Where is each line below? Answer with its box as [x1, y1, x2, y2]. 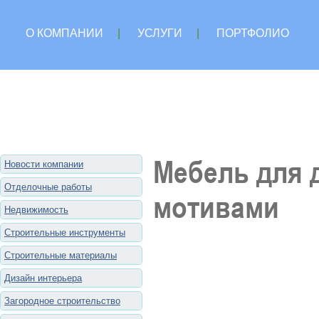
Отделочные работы [4, 182, 92, 192]
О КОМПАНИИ [26, 27, 103, 39]
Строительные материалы [4, 250, 117, 261]
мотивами [153, 189, 279, 224]
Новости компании [4, 159, 83, 169]
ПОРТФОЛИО [216, 27, 289, 39]
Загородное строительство [4, 296, 120, 306]
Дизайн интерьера [4, 273, 82, 283]
